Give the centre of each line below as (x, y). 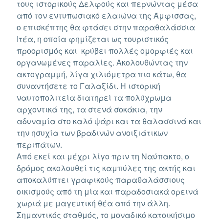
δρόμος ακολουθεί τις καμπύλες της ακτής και (106, 168)
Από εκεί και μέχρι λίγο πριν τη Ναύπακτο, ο (103, 156)
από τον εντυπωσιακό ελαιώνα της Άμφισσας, (107, 15)
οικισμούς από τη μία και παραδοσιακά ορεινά (108, 191)
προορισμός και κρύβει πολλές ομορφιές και (105, 50)
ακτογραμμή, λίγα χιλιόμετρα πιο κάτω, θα (102, 74)
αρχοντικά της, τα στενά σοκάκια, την (90, 109)
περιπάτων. (40, 144)
